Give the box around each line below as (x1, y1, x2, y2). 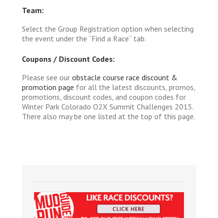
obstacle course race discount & (72, 72, 178, 82)
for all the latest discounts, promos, (74, 82, 195, 92)
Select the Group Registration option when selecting (22, 23, 194, 34)
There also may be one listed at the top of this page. (22, 111, 195, 121)
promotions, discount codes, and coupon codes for (22, 91, 186, 102)
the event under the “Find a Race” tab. (22, 33, 146, 43)
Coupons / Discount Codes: (22, 54, 115, 64)
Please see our (22, 72, 72, 82)
